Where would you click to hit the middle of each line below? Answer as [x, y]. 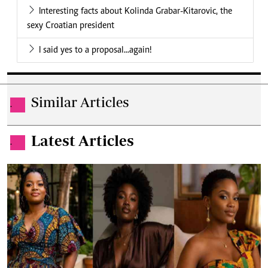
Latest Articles [83, 141]
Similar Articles [80, 102]
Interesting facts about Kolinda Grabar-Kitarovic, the [135, 12]
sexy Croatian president [71, 26]
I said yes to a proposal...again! [95, 51]
